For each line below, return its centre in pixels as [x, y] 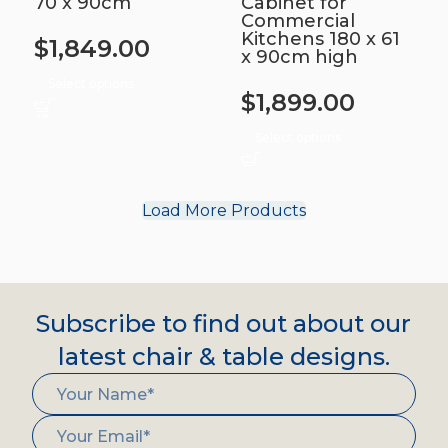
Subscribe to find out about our [224, 323]
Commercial [298, 21]
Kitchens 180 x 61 [320, 39]
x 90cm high [299, 57]
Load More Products [224, 210]
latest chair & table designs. [223, 356]
